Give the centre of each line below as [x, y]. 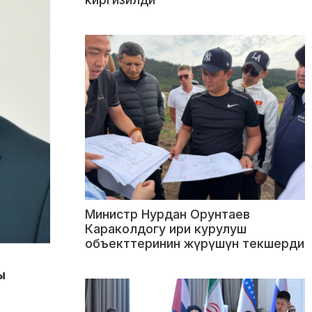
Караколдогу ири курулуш [166, 229]
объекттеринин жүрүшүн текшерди [195, 244]
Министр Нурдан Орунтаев [167, 214]
